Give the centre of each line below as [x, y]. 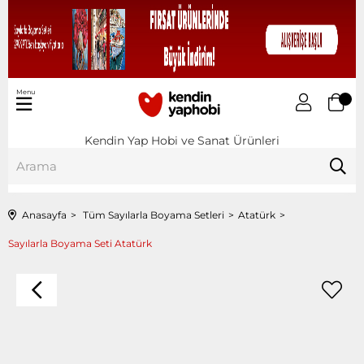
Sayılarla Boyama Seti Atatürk [80, 243]
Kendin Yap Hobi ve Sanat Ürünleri [182, 140]
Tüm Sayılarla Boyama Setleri [154, 214]
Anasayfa [44, 214]
